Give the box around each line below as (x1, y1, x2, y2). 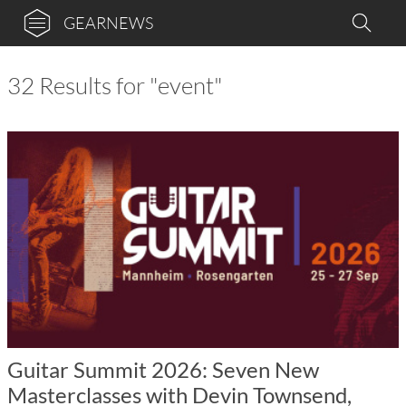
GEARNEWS (63, 13, 153, 33)
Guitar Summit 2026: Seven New (7, 355, 319, 382)
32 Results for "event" (7, 71, 223, 100)
